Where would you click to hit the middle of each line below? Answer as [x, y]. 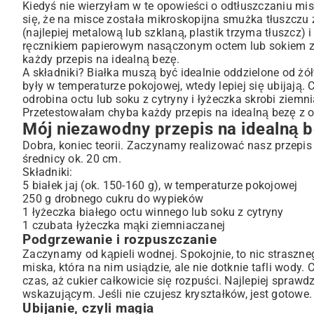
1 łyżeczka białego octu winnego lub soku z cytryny [153, 212]
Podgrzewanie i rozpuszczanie [120, 240]
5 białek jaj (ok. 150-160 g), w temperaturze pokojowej [160, 185]
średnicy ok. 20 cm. [72, 159]
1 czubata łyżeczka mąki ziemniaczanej [124, 225]
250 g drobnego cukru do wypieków [113, 199]
